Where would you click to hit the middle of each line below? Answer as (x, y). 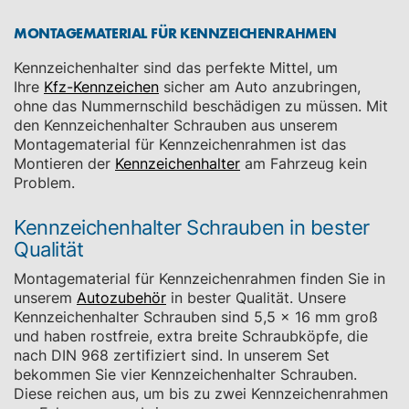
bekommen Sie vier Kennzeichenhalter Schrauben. (185, 374)
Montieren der (64, 163)
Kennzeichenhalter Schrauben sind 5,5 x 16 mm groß (196, 317)
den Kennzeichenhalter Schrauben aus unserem (176, 125)
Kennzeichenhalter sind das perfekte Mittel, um (176, 68)
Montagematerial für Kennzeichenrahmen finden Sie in (199, 278)
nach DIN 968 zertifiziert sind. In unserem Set (172, 355)
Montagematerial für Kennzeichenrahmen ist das (180, 144)
